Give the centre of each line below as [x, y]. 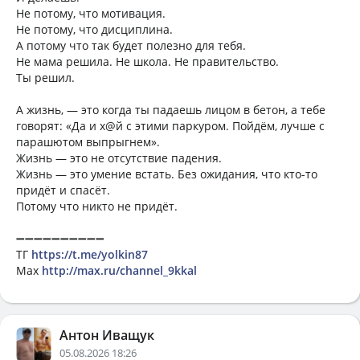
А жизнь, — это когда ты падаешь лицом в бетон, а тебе [171, 110]
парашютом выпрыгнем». [88, 142]
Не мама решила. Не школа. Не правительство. [147, 61]
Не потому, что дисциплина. [94, 29]
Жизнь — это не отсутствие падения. [119, 158]
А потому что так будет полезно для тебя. [131, 45]
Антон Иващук [107, 335]
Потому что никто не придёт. [97, 206]
